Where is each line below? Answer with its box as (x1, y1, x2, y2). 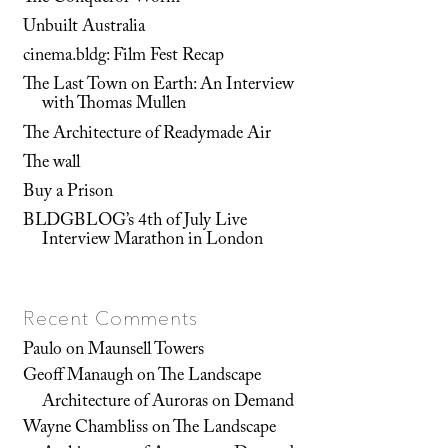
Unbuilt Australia (23, 13, 146, 44)
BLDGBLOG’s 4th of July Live (23, 207, 248, 238)
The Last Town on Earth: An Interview (23, 71, 295, 102)
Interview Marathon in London (42, 226, 264, 257)
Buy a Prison (23, 177, 114, 208)
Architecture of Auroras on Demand (42, 387, 295, 418)
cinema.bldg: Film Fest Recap (23, 42, 225, 73)
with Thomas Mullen (42, 90, 187, 121)
